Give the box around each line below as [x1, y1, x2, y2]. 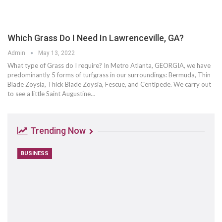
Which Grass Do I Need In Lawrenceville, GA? [7, 33, 184, 44]
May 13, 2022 [38, 50, 75, 57]
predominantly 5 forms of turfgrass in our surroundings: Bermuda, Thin [7, 71, 211, 79]
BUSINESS [21, 150, 49, 157]
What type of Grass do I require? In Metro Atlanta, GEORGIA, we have [7, 61, 211, 70]
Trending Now [28, 125, 88, 136]
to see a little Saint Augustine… [7, 90, 95, 98]
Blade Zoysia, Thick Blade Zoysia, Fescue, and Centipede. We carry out [7, 80, 211, 89]
